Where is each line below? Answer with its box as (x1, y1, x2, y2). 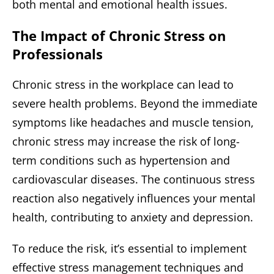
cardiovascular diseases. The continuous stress (12, 172, 255, 187)
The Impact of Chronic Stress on (12, 26, 226, 45)
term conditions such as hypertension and (12, 153, 230, 168)
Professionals (12, 45, 103, 64)
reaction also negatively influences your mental (12, 191, 256, 206)
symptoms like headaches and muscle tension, (12, 115, 254, 130)
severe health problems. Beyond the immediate (12, 96, 257, 111)
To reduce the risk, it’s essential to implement (12, 241, 246, 256)
